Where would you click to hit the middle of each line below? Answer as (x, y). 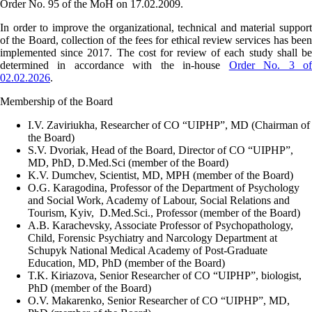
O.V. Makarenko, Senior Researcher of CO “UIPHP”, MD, (159, 300)
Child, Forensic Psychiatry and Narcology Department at (153, 237)
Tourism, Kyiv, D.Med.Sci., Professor (114, 212)
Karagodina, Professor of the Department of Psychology (176, 187)
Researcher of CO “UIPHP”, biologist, (215, 275)
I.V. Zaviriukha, (64, 125)
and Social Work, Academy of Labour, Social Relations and (159, 200)
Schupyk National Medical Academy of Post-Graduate (148, 250)
